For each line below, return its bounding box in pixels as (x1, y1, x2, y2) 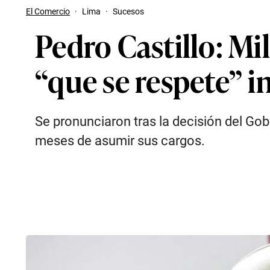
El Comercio (26, 7, 70, 16)
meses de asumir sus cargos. (35, 133, 205, 148)
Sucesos (113, 7, 144, 16)
